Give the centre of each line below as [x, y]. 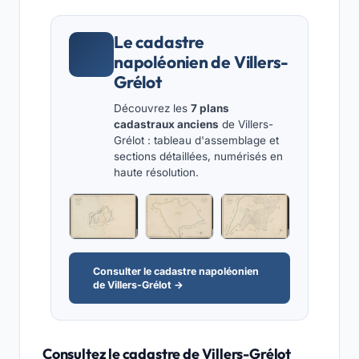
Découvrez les [152, 109]
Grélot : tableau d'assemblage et [196, 141]
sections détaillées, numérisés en [198, 157]
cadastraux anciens [166, 125]
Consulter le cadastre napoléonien [176, 271]
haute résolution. [156, 173]
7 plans [210, 109]
